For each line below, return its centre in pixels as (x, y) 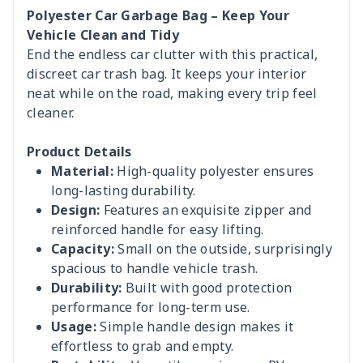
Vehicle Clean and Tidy (103, 35)
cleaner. (51, 113)
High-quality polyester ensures (214, 171)
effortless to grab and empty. (143, 346)
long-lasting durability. (124, 190)
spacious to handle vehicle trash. (155, 268)
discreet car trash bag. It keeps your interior (167, 74)
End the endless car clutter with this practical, (173, 54)
